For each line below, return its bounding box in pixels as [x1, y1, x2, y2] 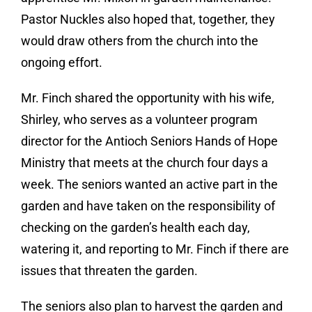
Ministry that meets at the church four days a [21, 155, 268, 171]
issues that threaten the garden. [21, 263, 198, 279]
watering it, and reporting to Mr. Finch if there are [21, 242, 289, 257]
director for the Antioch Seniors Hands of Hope [21, 134, 278, 149]
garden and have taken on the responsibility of [21, 198, 275, 214]
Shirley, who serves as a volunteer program [21, 112, 258, 127]
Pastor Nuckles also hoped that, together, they [21, 12, 275, 27]
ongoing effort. [21, 55, 102, 70]
